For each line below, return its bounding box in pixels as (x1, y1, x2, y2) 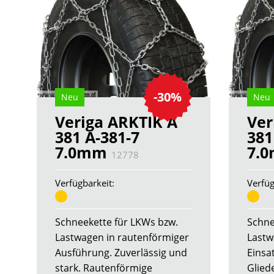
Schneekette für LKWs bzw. (55, 215, 178, 229)
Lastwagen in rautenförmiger (55, 230, 189, 244)
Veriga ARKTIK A (55, 111, 177, 133)
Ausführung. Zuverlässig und (55, 245, 187, 259)
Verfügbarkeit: (55, 177, 114, 190)
